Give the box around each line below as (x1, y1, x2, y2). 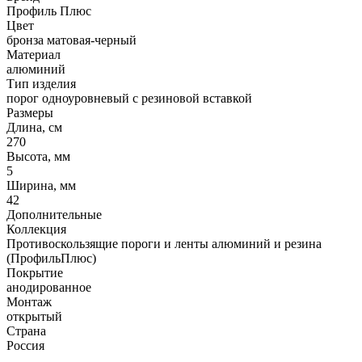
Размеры (6, 106, 53, 120)
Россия (6, 339, 44, 353)
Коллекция (6, 222, 66, 237)
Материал (6, 48, 61, 62)
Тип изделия (6, 77, 76, 91)
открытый (6, 309, 62, 324)
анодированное (6, 280, 91, 295)
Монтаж (6, 295, 52, 309)
